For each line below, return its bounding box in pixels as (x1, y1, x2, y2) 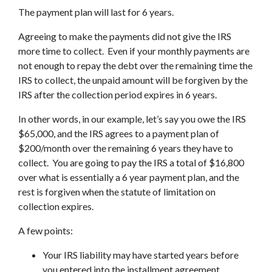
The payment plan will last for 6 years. (18, 6, 174, 18)
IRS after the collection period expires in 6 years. (18, 89, 217, 100)
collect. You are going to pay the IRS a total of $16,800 (18, 157, 244, 168)
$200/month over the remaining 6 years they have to (18, 142, 233, 154)
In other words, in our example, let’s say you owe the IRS (18, 113, 246, 124)
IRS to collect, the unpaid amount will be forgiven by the (18, 74, 248, 86)
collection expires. (18, 200, 93, 212)
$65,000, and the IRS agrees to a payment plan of (18, 127, 219, 139)
